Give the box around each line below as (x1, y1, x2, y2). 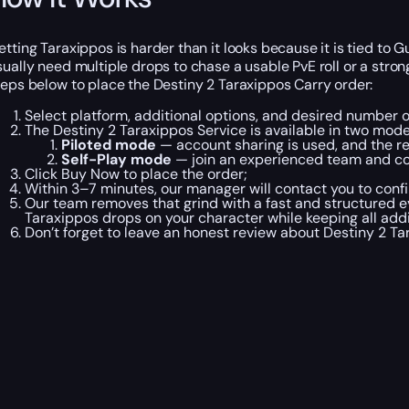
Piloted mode (60, 134, 156, 154)
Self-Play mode (60, 149, 172, 169)
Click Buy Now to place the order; (24, 163, 247, 184)
